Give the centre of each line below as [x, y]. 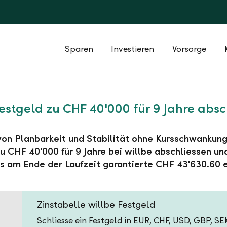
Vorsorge [189, 49]
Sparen [79, 49]
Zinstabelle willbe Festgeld [96, 204]
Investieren [133, 49]
